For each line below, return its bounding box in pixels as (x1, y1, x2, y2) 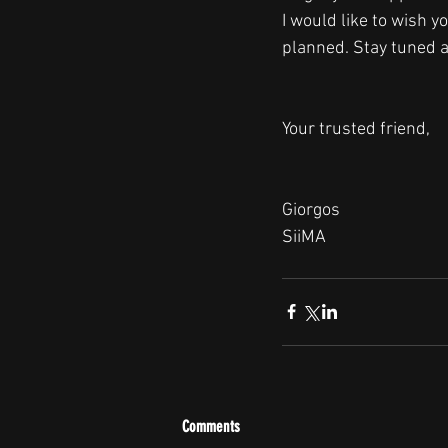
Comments (182, 416, 240, 436)
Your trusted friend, (282, 118, 434, 140)
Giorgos (282, 199, 340, 221)
